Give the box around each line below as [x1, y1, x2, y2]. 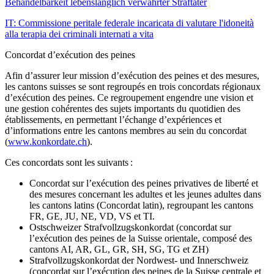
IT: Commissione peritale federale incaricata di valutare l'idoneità [5, 17, 254, 28]
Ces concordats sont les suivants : [5, 157, 138, 168]
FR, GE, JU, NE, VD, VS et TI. [29, 210, 160, 221]
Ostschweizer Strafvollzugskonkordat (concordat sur [29, 221, 231, 232]
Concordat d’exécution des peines [5, 49, 135, 60]
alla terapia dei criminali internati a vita [5, 28, 154, 39]
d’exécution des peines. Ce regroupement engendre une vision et [5, 92, 253, 103]
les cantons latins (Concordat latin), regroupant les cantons [29, 199, 253, 210]
